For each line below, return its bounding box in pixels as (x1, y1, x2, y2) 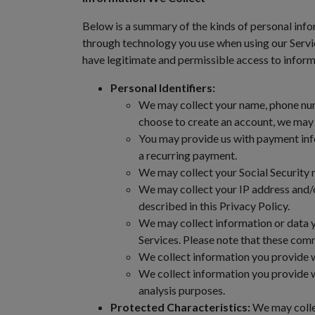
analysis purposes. (139, 283, 225, 297)
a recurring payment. (139, 148, 237, 162)
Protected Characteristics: (110, 300, 250, 314)
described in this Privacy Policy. (139, 199, 290, 212)
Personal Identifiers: (110, 81, 215, 94)
